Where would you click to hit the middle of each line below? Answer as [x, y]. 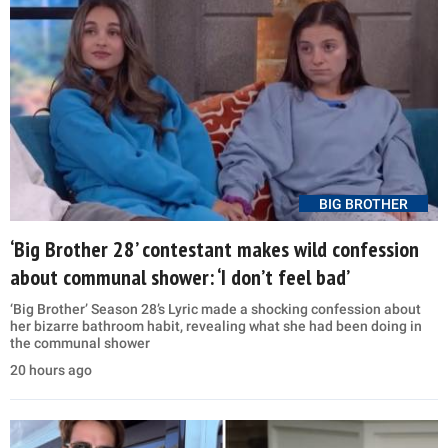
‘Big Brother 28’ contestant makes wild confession [214, 249]
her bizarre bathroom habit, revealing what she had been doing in [216, 326]
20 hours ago [51, 370]
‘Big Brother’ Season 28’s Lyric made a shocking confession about [215, 309]
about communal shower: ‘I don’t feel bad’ [180, 277]
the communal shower [80, 343]
